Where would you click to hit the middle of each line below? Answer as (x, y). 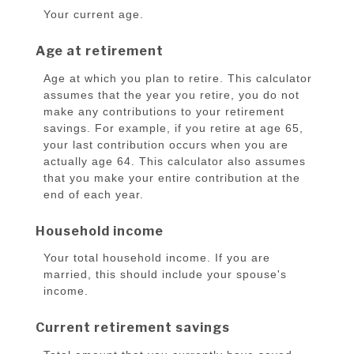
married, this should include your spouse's (165, 275)
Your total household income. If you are (157, 258)
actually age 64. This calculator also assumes (175, 161)
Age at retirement (100, 51)
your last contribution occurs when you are (166, 144)
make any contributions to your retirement (164, 111)
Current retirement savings (133, 328)
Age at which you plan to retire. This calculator (178, 78)
